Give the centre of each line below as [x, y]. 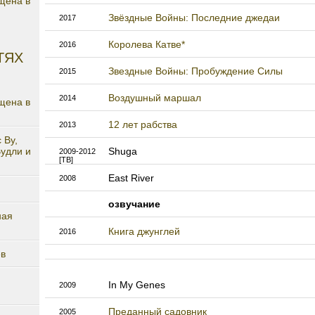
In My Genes [137, 285]
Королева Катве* [147, 45]
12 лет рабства [143, 125]
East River [131, 178]
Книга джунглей [144, 232]
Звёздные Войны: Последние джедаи [194, 18]
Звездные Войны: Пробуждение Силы [195, 71]
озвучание [134, 204]
